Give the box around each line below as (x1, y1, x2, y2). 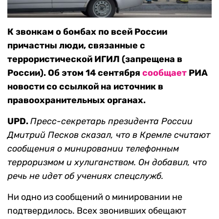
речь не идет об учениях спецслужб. (7, 171, 163, 182)
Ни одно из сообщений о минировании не (7, 192, 182, 203)
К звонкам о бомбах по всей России (7, 26, 167, 38)
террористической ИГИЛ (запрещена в (7, 54, 182, 65)
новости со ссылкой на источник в (7, 81, 163, 92)
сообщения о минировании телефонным (7, 143, 179, 154)
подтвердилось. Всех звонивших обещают (7, 205, 186, 217)
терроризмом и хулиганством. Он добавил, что (7, 157, 207, 168)
